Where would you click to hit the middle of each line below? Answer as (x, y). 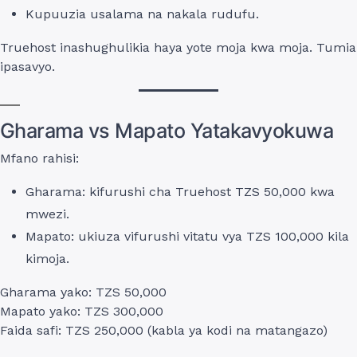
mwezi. (47, 214)
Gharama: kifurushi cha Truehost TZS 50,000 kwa (180, 191)
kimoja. (47, 258)
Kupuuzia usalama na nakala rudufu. (142, 14)
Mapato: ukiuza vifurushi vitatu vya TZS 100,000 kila (187, 236)
